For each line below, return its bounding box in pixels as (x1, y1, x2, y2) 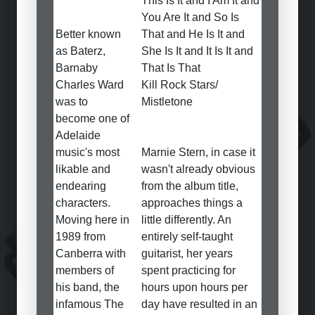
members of (56, 264, 114, 276)
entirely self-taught (141, 231, 233, 243)
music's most (56, 146, 120, 158)
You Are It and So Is (141, 11, 239, 23)
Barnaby (56, 62, 98, 74)
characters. (56, 197, 110, 209)
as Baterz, (56, 45, 105, 57)
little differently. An (141, 214, 231, 226)
